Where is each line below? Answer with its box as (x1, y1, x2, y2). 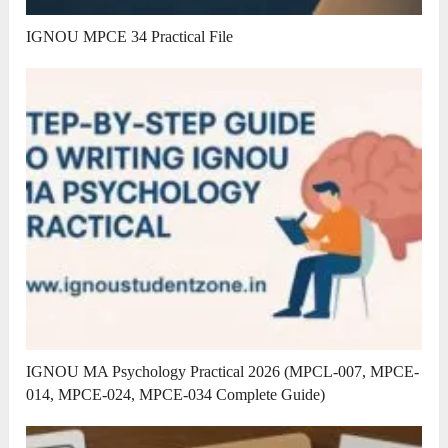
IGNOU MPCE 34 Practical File (26, 27, 234, 45)
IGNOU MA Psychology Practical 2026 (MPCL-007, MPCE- (26, 363, 420, 381)
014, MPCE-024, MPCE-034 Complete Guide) (26, 386, 326, 404)
